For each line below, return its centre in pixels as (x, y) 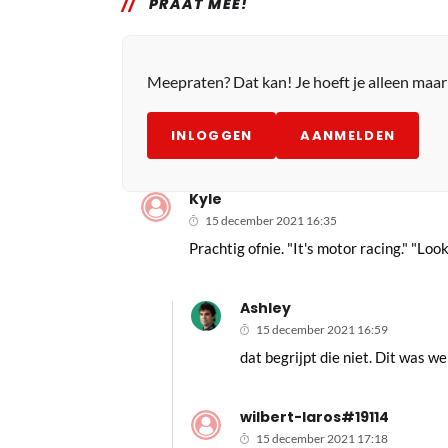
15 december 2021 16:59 (321, 329)
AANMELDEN (348, 135)
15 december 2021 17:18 (321, 438)
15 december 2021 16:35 (271, 220)
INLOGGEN (212, 135)
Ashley (265, 308)
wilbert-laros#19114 (314, 417)
